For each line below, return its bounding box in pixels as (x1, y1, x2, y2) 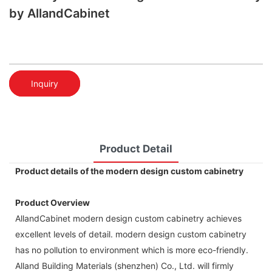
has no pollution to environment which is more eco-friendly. (15, 244, 248, 255)
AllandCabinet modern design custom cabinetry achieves (15, 212, 242, 223)
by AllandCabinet (9, 6, 110, 21)
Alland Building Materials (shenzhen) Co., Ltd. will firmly (15, 260, 234, 271)
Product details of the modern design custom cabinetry (15, 165, 243, 176)
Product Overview (15, 197, 90, 208)
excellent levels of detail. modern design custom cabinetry (15, 228, 246, 239)
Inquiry (31, 78, 58, 89)
